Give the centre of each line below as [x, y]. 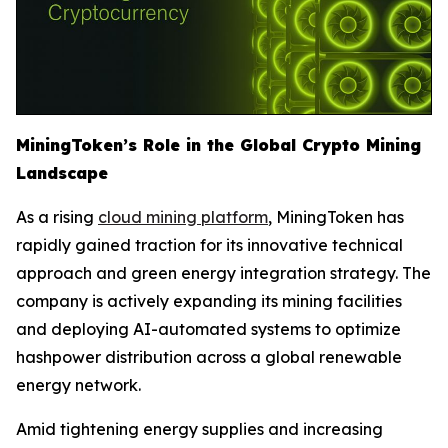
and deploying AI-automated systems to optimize [208, 329]
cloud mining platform [183, 217]
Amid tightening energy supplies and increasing [199, 429]
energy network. [78, 385]
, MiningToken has [336, 217]
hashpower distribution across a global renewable [209, 357]
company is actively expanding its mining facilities [209, 301]
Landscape [62, 173]
